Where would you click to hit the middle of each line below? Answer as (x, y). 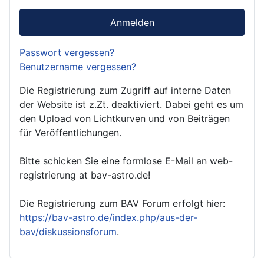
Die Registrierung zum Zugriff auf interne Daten (125, 90)
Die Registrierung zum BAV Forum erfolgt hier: (122, 203)
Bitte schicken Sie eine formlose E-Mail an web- (126, 161)
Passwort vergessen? (67, 52)
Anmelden (132, 22)
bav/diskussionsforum (68, 231)
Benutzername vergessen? (78, 66)
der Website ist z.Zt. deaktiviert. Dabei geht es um (131, 104)
